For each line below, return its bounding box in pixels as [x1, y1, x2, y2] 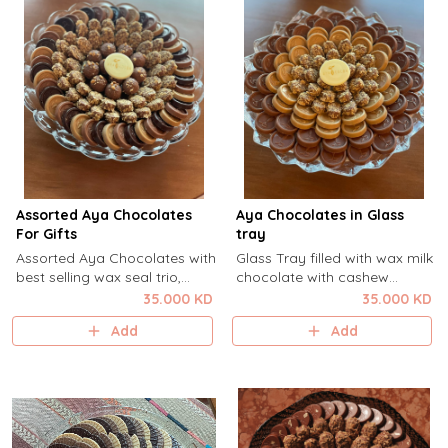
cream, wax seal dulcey [235, 287, 392, 305]
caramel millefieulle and [15, 287, 173, 305]
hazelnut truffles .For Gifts [15, 306, 185, 324]
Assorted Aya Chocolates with [15, 249, 216, 267]
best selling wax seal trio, [15, 268, 181, 286]
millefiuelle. [235, 325, 307, 343]
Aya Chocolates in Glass [235, 206, 404, 224]
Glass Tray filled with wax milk [235, 249, 433, 267]
